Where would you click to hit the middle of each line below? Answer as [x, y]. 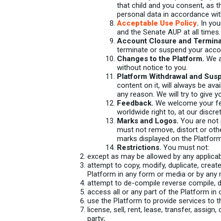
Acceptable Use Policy [157, 23]
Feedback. [135, 103]
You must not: [185, 147]
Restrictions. [139, 147]
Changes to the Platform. [161, 59]
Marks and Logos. [148, 121]
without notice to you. [152, 68]
